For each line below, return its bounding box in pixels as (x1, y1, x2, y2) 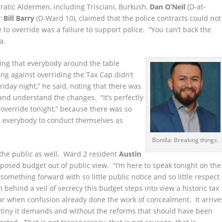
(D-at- (185, 1, 206, 11)
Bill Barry (3, 13, 35, 23)
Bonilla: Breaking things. (152, 135, 219, 144)
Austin (119, 149, 142, 159)
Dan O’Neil (150, 1, 186, 11)
